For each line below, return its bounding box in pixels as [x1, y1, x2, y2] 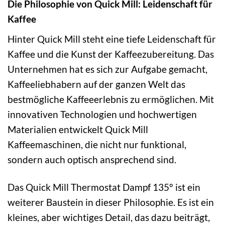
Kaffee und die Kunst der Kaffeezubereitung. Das [8, 48, 214, 60]
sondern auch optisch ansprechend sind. [8, 153, 176, 165]
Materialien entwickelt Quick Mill [8, 123, 148, 135]
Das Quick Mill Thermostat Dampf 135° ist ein [8, 181, 200, 193]
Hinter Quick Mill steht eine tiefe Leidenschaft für [8, 33, 216, 45]
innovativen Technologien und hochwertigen [8, 108, 197, 120]
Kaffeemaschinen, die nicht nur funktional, [8, 138, 186, 150]
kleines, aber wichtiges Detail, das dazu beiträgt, [8, 211, 210, 223]
